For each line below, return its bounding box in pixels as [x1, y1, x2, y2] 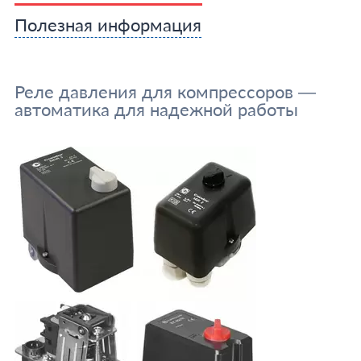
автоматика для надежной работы [14, 98, 298, 120]
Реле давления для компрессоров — [14, 81, 316, 102]
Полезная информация [14, 14, 201, 35]
